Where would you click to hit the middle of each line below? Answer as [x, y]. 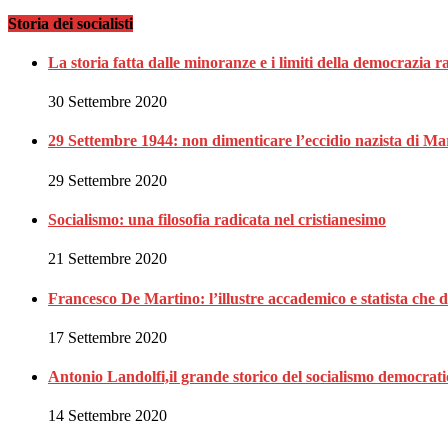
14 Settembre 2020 [107, 416]
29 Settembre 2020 [107, 180]
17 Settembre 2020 [107, 337]
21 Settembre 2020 [107, 259]
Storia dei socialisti [70, 23]
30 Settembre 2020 [107, 102]
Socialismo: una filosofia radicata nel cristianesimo [217, 219]
